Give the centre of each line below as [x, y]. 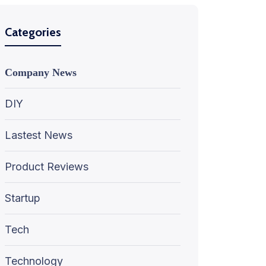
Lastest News [39, 135]
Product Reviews [47, 167]
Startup [23, 198]
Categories [33, 32]
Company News [41, 72]
